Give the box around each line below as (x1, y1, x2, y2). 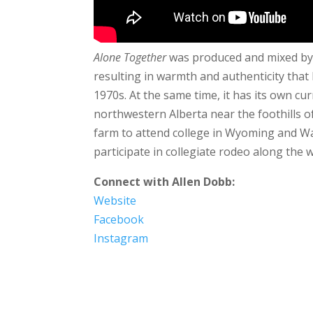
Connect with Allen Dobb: (94, 174, 235, 190)
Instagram (94, 231, 149, 247)
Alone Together (94, 50, 167, 66)
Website (94, 193, 137, 209)
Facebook (94, 212, 145, 228)
